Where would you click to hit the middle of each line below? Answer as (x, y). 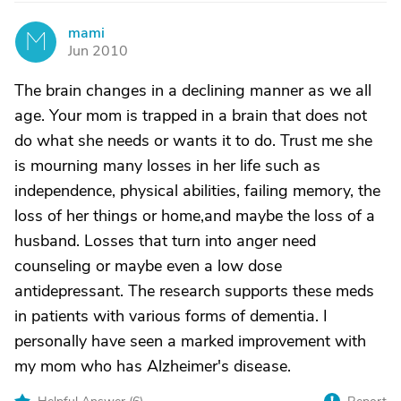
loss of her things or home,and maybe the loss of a (195, 216)
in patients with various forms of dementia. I (171, 316)
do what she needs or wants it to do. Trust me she (193, 141)
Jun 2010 (98, 51)
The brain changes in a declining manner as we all (193, 90)
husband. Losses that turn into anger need (165, 241)
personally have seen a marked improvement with (190, 341)
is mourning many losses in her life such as (167, 166)
